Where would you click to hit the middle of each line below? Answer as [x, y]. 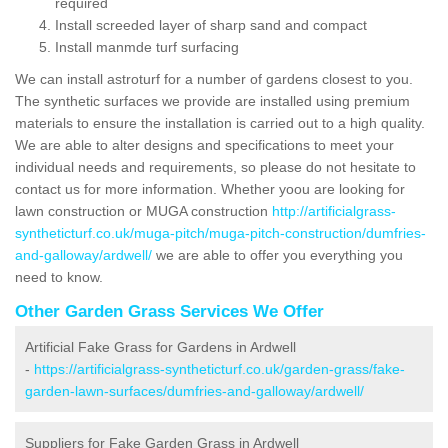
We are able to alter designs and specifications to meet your [204, 144]
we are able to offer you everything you [277, 254]
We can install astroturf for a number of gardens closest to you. [214, 78]
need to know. [61, 276]
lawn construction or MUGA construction [143, 210]
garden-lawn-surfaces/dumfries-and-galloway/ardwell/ [194, 390]
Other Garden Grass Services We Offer [169, 311]
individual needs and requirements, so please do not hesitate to [215, 166]
